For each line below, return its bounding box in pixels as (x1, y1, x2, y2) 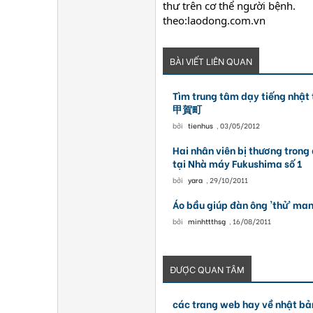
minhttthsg (187, 216, 226, 226)
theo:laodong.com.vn (163, 13, 265, 27)
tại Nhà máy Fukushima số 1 (172, 156, 302, 170)
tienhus (187, 120, 213, 131)
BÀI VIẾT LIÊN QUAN (170, 54, 252, 67)
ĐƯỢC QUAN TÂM (170, 262, 245, 275)
